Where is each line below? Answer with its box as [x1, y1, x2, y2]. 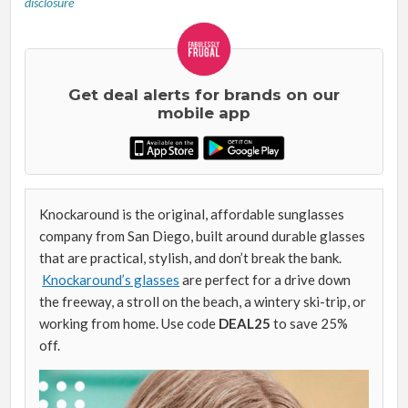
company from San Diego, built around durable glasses [39, 227, 366, 244]
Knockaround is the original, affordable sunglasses [39, 205, 345, 222]
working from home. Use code [39, 314, 219, 331]
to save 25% [273, 314, 349, 331]
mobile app [158, 104, 250, 122]
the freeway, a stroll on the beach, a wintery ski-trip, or [39, 292, 367, 310]
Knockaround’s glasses [42, 270, 180, 288]
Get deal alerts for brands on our [68, 86, 340, 104]
